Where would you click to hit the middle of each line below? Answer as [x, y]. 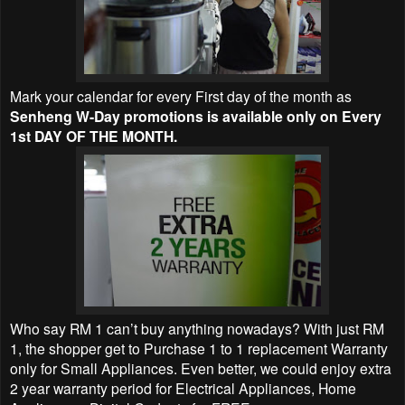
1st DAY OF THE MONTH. [94, 136]
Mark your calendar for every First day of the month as [181, 95]
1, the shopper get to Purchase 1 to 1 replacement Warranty [199, 348]
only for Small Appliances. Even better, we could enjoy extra [201, 367]
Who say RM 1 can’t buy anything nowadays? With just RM [197, 328]
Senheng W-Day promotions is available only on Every [196, 116]
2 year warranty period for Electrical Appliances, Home [183, 387]
